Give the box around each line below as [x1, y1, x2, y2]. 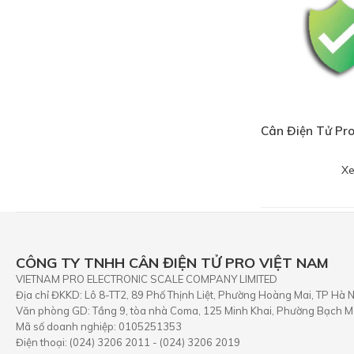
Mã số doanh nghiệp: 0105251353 [16, 319, 182, 333]
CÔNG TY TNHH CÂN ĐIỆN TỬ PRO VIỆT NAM [16, 253, 329, 272]
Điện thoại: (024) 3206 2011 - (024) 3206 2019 [16, 335, 240, 348]
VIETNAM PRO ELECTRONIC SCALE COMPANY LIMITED [16, 272, 277, 285]
